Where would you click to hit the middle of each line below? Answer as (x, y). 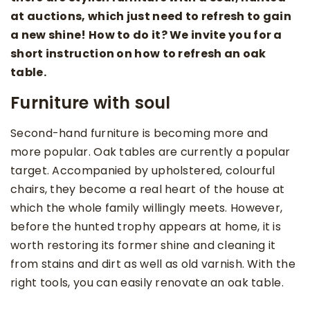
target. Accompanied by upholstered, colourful (143, 171)
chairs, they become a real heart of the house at (148, 190)
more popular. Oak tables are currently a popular (151, 152)
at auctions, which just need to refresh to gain (151, 17)
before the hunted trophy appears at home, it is (146, 227)
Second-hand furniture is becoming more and (139, 134)
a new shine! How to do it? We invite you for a (146, 35)
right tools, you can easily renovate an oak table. (147, 283)
